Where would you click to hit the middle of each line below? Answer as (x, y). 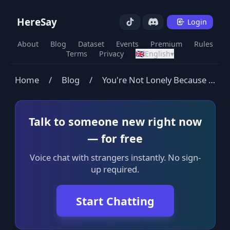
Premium (166, 44)
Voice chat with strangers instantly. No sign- (115, 158)
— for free (115, 138)
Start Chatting (115, 201)
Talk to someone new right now (115, 121)
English (157, 54)
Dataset (91, 44)
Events (127, 44)
